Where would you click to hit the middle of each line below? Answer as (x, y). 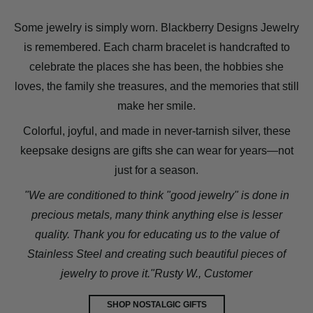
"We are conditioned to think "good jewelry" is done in (156, 196)
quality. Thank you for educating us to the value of (156, 235)
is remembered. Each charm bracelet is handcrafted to (156, 48)
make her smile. (156, 106)
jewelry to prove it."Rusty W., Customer (156, 274)
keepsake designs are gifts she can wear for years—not (156, 151)
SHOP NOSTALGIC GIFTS (156, 305)
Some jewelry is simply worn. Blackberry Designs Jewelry (156, 28)
